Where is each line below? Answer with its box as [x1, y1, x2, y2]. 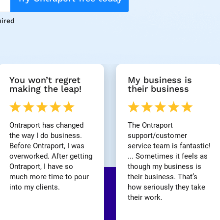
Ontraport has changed [9, 120, 83, 130]
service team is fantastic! [127, 141, 211, 150]
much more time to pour [9, 172, 89, 181]
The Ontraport [127, 120, 173, 130]
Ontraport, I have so [9, 162, 73, 171]
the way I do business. [9, 131, 82, 140]
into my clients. [9, 182, 60, 192]
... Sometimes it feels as [127, 151, 208, 161]
